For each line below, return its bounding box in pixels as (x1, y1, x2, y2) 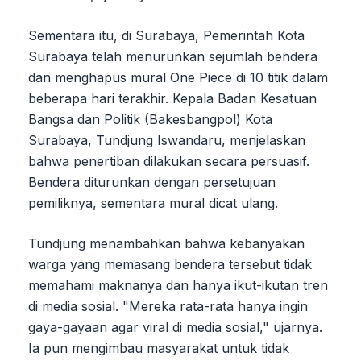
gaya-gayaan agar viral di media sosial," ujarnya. (28, 318, 322, 335)
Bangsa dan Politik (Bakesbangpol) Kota (28, 110, 272, 127)
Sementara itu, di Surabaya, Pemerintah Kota (28, 27, 305, 44)
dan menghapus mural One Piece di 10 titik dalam (28, 68, 328, 85)
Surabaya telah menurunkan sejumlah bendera (28, 48, 317, 64)
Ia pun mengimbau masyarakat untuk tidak (28, 339, 289, 356)
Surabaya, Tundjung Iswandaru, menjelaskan (28, 131, 305, 148)
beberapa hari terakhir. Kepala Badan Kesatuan (28, 89, 317, 106)
